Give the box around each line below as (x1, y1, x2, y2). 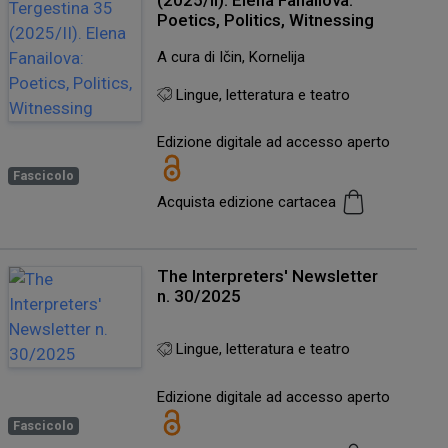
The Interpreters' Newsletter (156, 265, 378, 286)
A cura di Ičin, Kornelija (156, 47, 305, 66)
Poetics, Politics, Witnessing (156, 9, 374, 30)
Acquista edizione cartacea (156, 193, 340, 212)
